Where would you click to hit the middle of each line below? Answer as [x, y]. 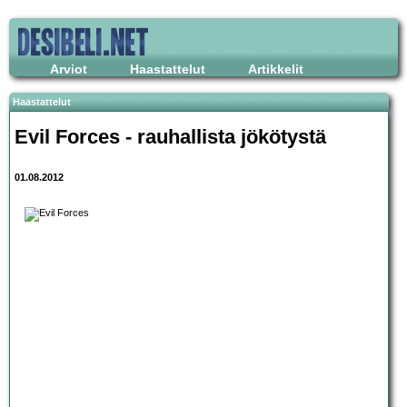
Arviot [69, 69]
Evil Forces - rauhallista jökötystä [170, 136]
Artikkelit [276, 69]
